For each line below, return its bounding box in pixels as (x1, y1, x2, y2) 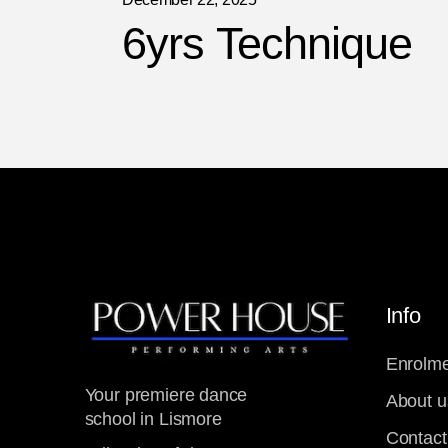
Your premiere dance (84, 384, 248, 405)
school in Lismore (84, 408, 222, 429)
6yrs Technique (122, 18, 413, 69)
